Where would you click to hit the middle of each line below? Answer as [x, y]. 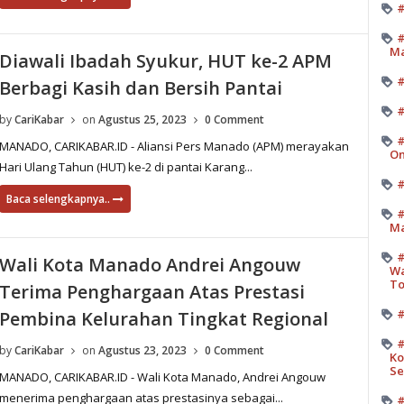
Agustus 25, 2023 [142, 119]
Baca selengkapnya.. [59, 199]
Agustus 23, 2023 [142, 350]
